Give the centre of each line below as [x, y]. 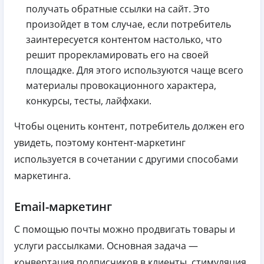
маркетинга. [42, 176]
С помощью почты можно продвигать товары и [125, 230]
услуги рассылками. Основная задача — [106, 246]
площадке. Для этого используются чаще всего [135, 70]
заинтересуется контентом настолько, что [124, 40]
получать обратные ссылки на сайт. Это [118, 9]
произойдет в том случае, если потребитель [128, 24]
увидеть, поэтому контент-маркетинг [100, 143]
